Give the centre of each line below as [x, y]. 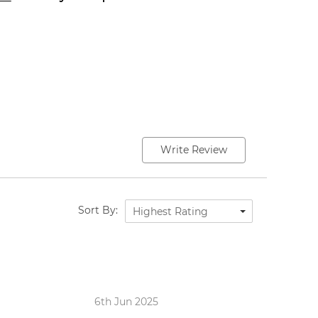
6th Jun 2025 [126, 301]
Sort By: [98, 210]
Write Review [194, 149]
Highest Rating [170, 211]
